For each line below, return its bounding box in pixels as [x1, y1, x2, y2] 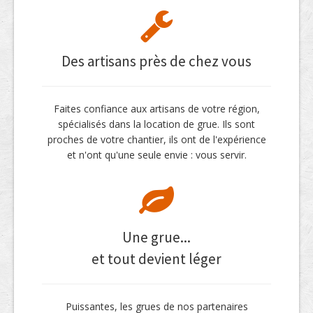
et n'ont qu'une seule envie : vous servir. [66, 148, 247, 162]
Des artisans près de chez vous [61, 52, 252, 71]
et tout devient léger [92, 249, 221, 269]
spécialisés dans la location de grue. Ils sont [58, 117, 255, 131]
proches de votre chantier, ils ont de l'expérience [47, 133, 266, 147]
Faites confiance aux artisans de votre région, [53, 102, 260, 116]
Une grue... [122, 228, 191, 247]
